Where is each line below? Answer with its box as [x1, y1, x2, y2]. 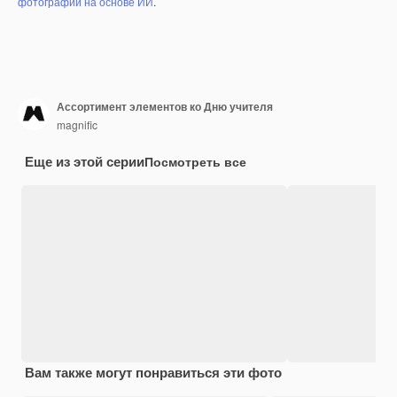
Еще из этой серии [25, 151, 144, 171]
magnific [57, 117, 97, 133]
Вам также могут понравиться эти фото [25, 362, 282, 382]
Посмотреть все [144, 152, 246, 170]
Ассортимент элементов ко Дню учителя [57, 98, 273, 115]
